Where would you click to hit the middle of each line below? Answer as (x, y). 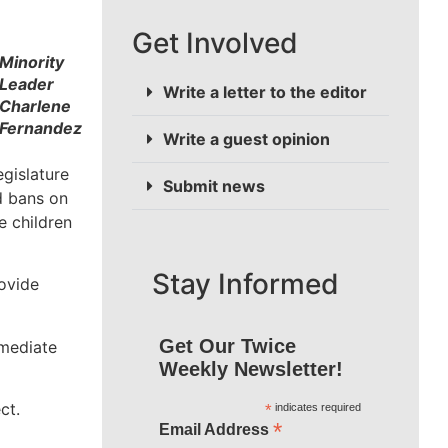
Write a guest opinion (246, 139)
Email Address (215, 430)
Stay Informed (245, 284)
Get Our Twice (227, 346)
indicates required (316, 407)
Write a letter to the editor (265, 92)
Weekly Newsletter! (250, 369)
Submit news (214, 186)
